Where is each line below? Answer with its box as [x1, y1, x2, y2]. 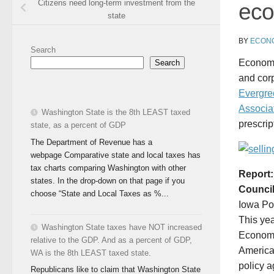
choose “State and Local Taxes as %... [31, 188, 169, 198]
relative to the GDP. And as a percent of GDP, [31, 235, 192, 245]
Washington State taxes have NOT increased [42, 222, 202, 232]
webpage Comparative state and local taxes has [31, 150, 201, 160]
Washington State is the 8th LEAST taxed [42, 107, 190, 117]
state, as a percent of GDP [31, 120, 126, 130]
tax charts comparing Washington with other [31, 163, 186, 172]
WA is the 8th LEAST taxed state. [31, 248, 151, 257]
